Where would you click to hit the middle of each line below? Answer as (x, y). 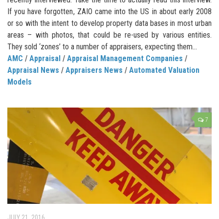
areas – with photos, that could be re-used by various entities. (109, 35)
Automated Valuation (164, 70)
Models (20, 82)
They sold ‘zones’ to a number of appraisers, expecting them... (102, 47)
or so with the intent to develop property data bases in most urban (109, 23)
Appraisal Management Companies (125, 59)
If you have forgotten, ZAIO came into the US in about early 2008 (109, 12)
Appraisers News (94, 70)
